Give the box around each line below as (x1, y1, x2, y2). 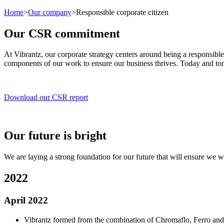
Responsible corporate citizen (76, 7, 168, 16)
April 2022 (4, 195, 48, 206)
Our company (28, 7, 71, 16)
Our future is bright (4, 129, 106, 142)
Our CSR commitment (4, 26, 120, 40)
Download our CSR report (4, 93, 88, 102)
